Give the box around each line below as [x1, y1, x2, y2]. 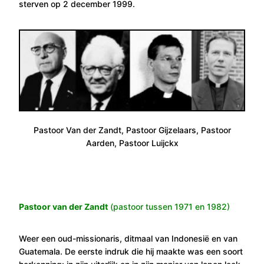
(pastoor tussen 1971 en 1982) [108, 201, 230, 212]
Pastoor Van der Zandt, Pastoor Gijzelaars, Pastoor [33, 124, 231, 135]
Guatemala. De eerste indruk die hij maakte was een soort [19, 246, 243, 256]
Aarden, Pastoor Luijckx [85, 137, 179, 148]
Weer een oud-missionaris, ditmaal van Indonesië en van [19, 233, 237, 243]
